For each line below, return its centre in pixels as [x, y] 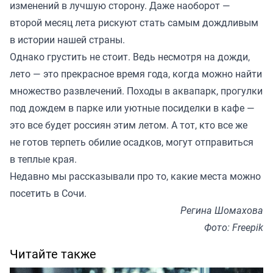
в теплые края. [43, 159]
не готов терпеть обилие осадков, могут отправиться [132, 142]
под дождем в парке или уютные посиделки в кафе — [132, 108]
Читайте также [53, 254]
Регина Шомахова [222, 211]
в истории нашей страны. [67, 40]
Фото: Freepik [234, 228]
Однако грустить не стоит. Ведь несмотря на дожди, [130, 57]
